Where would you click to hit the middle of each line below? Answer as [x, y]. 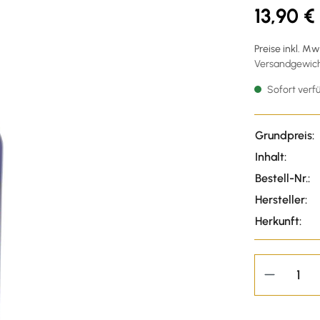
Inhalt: [271, 156]
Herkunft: [278, 221]
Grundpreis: [285, 135]
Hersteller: [281, 199]
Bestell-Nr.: [282, 178]
